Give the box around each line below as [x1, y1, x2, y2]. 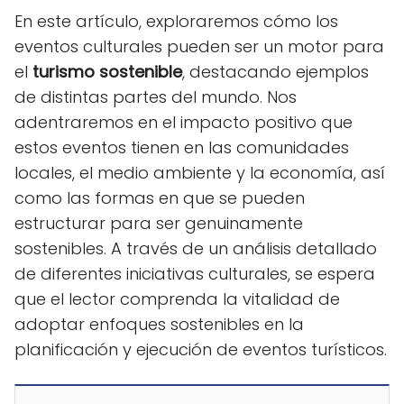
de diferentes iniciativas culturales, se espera [14, 262, 375, 285]
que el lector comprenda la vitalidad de [14, 287, 340, 310]
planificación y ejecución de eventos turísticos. [14, 337, 387, 361]
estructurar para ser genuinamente [14, 211, 303, 234]
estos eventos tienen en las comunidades [14, 135, 349, 159]
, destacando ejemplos [182, 60, 369, 83]
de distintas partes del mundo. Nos [14, 85, 297, 108]
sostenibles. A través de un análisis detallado [14, 236, 377, 260]
